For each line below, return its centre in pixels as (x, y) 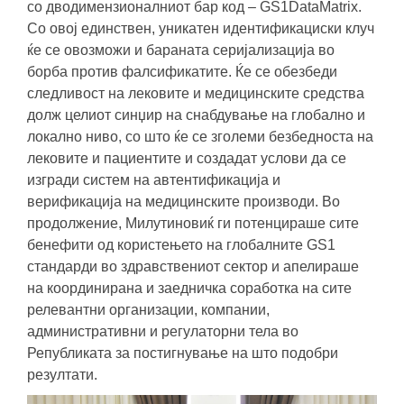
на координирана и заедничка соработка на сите (189, 288)
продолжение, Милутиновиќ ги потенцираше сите (193, 223)
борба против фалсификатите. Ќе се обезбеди (182, 71)
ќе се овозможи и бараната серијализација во (181, 50)
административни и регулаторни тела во (163, 331)
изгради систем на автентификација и (154, 179)
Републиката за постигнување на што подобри (183, 353)
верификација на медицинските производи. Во (184, 201)
